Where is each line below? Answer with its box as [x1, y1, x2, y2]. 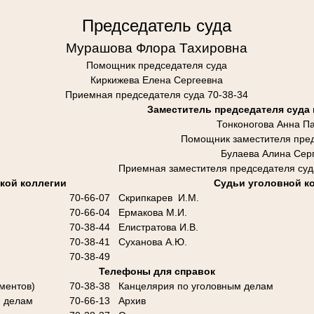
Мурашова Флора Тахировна [66, 40, 248, 55]
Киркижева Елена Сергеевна [90, 74, 224, 86]
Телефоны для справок [98, 265, 215, 277]
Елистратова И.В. [118, 221, 198, 233]
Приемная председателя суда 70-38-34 [65, 88, 249, 100]
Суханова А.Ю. [118, 235, 187, 247]
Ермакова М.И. [118, 206, 187, 218]
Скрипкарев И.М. [118, 191, 199, 203]
